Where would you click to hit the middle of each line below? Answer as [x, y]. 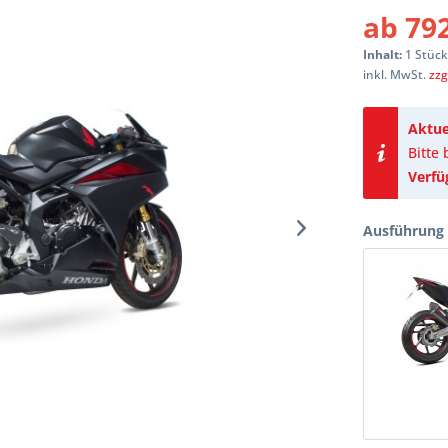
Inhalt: [384, 55]
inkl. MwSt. [396, 75]
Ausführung [404, 231]
